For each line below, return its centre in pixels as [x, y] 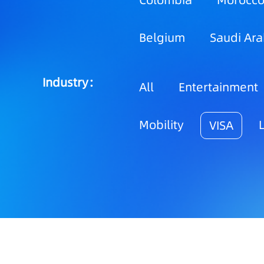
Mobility [161, 125]
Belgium [162, 38]
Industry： [71, 82]
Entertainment [218, 87]
